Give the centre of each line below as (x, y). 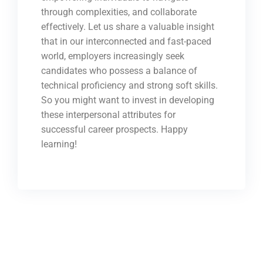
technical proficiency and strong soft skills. (131, 86)
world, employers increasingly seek (113, 56)
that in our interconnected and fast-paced (126, 42)
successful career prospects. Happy (114, 130)
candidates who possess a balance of (119, 71)
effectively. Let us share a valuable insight (128, 27)
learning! (59, 144)
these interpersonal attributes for (108, 115)
